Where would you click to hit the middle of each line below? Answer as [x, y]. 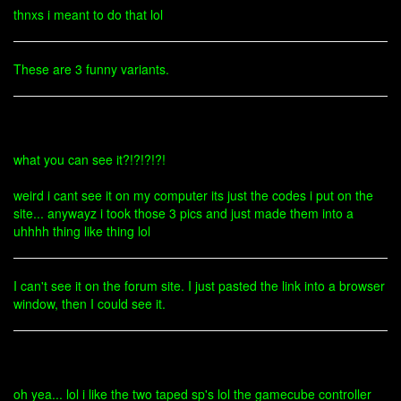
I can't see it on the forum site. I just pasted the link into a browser [199, 286]
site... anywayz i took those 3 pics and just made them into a [183, 213]
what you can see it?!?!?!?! [90, 159]
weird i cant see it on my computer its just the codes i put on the [193, 195]
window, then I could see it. [90, 303]
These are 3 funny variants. [91, 69]
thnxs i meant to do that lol [88, 14]
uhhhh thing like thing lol [82, 231]
